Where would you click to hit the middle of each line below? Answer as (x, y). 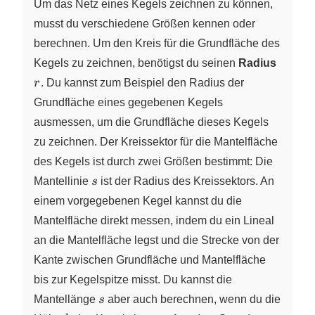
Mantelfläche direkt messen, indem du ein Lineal (154, 221)
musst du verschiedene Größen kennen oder (144, 24)
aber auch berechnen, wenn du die (193, 300)
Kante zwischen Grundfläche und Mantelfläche (150, 260)
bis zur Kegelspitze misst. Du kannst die (133, 280)
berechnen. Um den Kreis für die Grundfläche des (157, 44)
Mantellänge (66, 300)
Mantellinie (63, 181)
